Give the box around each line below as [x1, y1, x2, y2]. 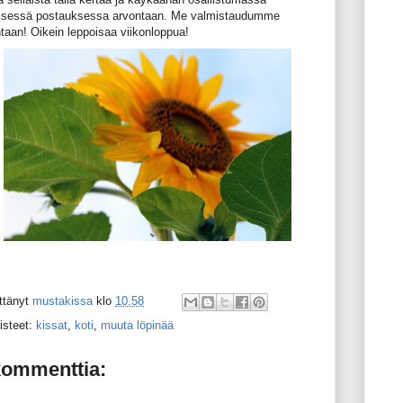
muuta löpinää [101, 318, 174, 332]
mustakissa [32, 293, 93, 308]
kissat [36, 318, 67, 332]
